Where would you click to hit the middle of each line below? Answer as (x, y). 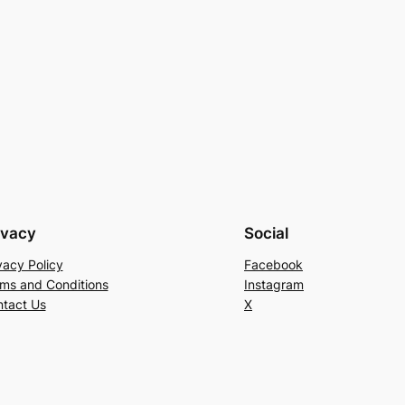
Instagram (274, 284)
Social (266, 233)
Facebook (273, 264)
